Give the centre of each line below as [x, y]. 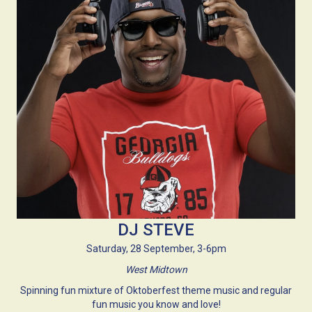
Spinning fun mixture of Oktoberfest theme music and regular [156, 291]
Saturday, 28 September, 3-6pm [156, 249]
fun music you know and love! [156, 305]
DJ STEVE [156, 230]
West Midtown [156, 270]
